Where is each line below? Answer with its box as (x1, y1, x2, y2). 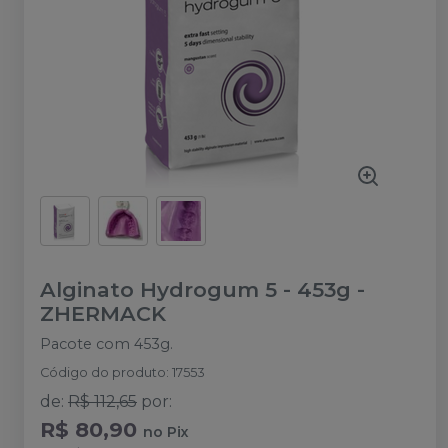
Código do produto (40, 365, 166, 380)
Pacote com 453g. (40, 335, 173, 353)
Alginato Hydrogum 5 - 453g (40, 277, 351, 302)
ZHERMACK (40, 301, 166, 326)
